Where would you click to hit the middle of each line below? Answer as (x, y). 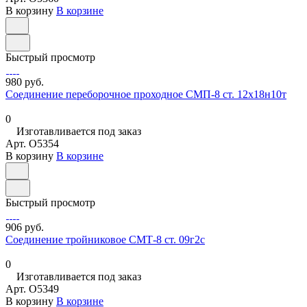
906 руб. (25, 228)
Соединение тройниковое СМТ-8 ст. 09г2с (105, 240)
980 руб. (25, 82)
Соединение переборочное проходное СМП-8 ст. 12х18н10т (146, 95)
